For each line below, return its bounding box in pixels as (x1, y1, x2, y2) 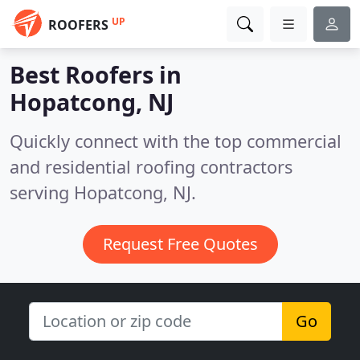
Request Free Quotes (102, 233, 258, 255)
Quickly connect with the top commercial (10, 129, 342, 153)
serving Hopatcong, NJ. (10, 181, 196, 204)
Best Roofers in (10, 59, 182, 90)
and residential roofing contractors (10, 155, 292, 178)
